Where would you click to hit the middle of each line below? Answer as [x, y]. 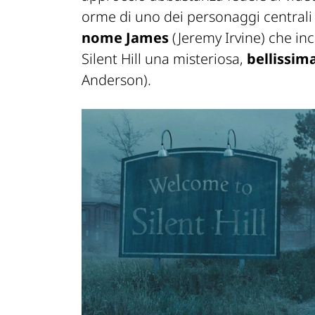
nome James [125, 38]
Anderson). [116, 80]
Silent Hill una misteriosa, [164, 59]
